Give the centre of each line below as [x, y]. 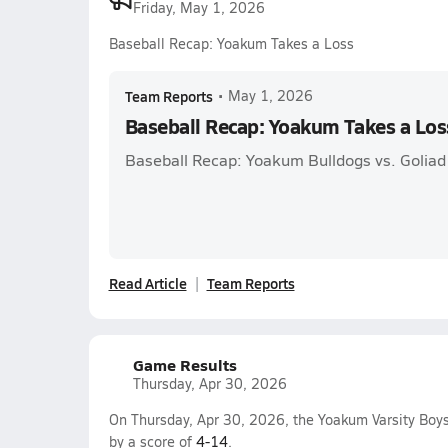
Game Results [184, 364]
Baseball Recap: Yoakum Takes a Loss [231, 43]
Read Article [147, 283]
